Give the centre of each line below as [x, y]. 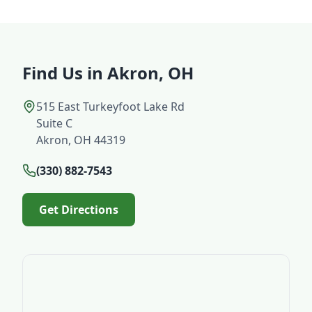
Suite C [54, 123]
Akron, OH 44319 [81, 140]
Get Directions [79, 210]
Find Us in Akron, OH [108, 73]
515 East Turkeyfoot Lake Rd [110, 107]
